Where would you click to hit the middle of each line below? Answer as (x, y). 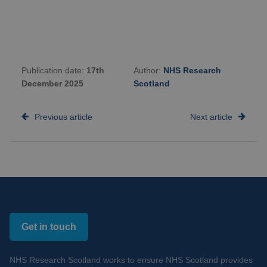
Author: (148, 71)
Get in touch (49, 227)
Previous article (63, 117)
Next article (211, 117)
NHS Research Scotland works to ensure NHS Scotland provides (131, 260)
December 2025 (52, 84)
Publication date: (54, 71)
